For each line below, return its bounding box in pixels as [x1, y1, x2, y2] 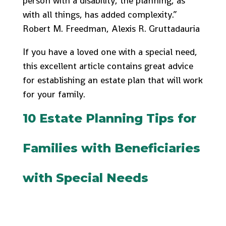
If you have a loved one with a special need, [22, 46, 197, 58]
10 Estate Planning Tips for [22, 111, 196, 126]
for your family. [22, 88, 85, 100]
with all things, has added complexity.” [22, 9, 177, 20]
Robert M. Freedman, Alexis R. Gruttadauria [22, 23, 200, 34]
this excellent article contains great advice [22, 60, 193, 72]
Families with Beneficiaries [22, 141, 200, 155]
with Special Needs [22, 171, 148, 185]
